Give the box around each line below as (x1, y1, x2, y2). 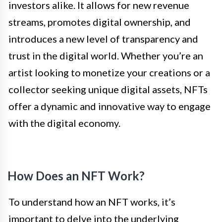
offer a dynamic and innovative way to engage (8, 100, 211, 112)
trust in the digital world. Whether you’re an (8, 49, 203, 61)
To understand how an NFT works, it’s (8, 195, 175, 208)
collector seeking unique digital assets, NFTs (8, 83, 208, 95)
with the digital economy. (8, 116, 120, 129)
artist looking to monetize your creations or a (8, 66, 210, 78)
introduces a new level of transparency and (8, 32, 198, 45)
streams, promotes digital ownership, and (8, 15, 191, 28)
